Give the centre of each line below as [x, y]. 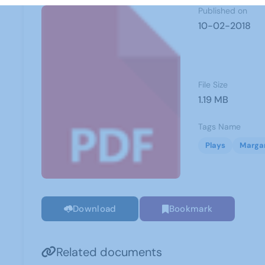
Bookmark [191, 209]
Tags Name [219, 127]
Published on [222, 11]
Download [95, 209]
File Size [213, 85]
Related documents [109, 252]
